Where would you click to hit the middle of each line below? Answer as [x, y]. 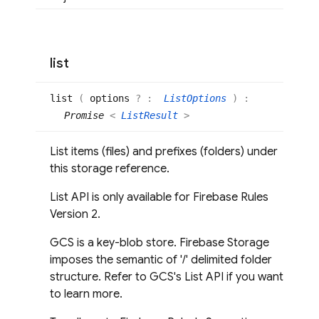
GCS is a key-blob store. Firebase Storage [159, 242]
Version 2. [75, 214]
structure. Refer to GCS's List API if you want [167, 277]
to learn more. [86, 294]
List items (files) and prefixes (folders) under [164, 151]
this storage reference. [110, 168]
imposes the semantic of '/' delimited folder [161, 260]
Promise [84, 115]
